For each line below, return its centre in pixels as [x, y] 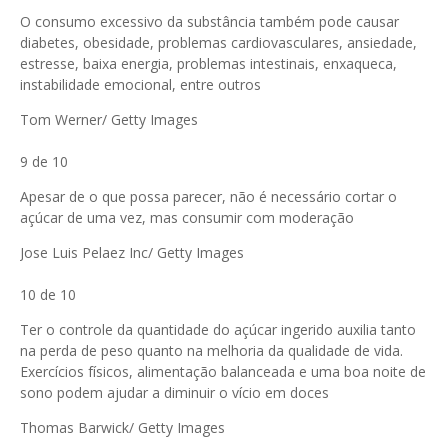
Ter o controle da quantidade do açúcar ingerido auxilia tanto [218, 329]
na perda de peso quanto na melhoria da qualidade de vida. [211, 350]
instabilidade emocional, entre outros [140, 84]
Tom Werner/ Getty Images [109, 119]
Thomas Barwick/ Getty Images [122, 427]
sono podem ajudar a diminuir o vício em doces [174, 392]
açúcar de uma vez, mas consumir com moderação [187, 217]
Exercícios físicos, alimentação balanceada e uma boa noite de [223, 371]
